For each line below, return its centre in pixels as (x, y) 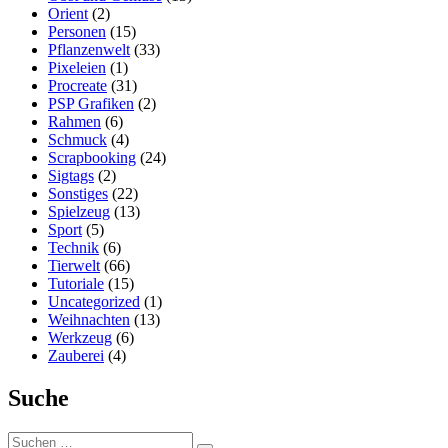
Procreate (77, 86)
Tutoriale (76, 284)
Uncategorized (94, 302)
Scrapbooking (92, 158)
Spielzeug (79, 212)
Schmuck (77, 140)
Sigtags (71, 176)
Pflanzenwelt (89, 50)
